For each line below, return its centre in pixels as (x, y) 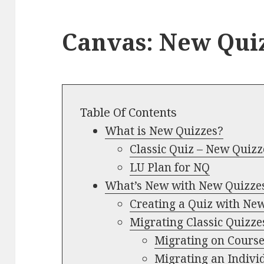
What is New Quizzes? (164, 131)
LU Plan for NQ (169, 167)
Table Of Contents (129, 112)
